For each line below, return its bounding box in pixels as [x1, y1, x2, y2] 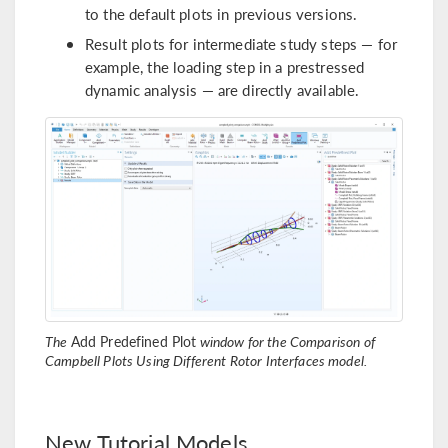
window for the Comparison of [196, 331, 375, 352]
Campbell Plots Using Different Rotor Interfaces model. [45, 350, 368, 371]
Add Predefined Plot [70, 331, 197, 352]
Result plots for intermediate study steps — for [85, 33, 398, 55]
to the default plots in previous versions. [85, 2, 358, 24]
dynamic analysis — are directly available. [85, 79, 360, 101]
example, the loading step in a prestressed [85, 56, 365, 78]
